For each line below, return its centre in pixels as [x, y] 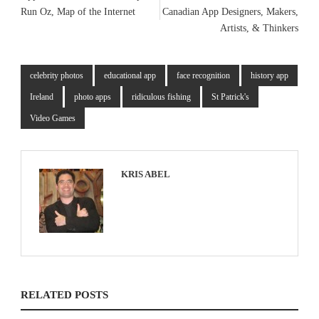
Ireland [42, 96]
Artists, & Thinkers [259, 28]
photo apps [93, 96]
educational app [130, 75]
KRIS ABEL [146, 174]
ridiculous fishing [161, 96]
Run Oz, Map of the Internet [78, 11]
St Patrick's [230, 96]
